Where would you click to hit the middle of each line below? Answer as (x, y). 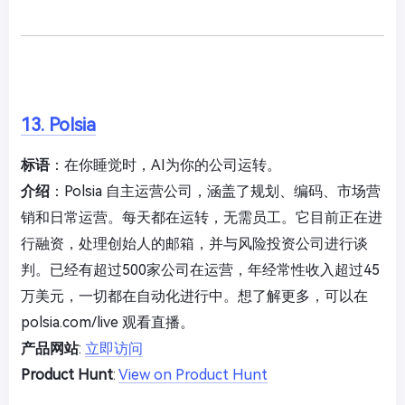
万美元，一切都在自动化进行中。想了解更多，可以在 (194, 296)
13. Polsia (58, 124)
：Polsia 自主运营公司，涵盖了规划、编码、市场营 (215, 191)
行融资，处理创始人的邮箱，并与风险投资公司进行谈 (194, 243)
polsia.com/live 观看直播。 (108, 322)
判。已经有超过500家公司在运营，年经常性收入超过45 (200, 269)
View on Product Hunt (193, 374)
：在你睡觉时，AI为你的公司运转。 (165, 165)
